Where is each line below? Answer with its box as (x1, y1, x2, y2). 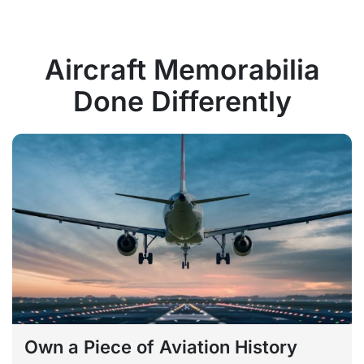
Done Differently (72, 84, 292, 118)
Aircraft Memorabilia (44, 53, 320, 86)
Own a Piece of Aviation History (24, 336, 297, 358)
